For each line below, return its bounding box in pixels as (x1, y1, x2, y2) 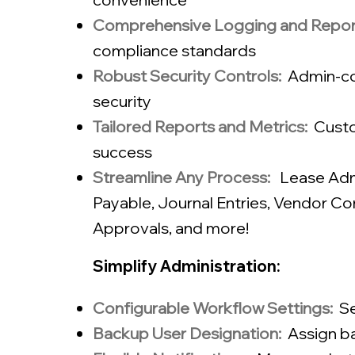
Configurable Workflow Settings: (93, 298, 336, 318)
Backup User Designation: (93, 323, 284, 343)
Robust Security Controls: (93, 66, 284, 86)
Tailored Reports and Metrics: (93, 116, 307, 136)
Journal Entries (158, 193, 267, 212)
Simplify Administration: (93, 256, 281, 276)
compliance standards (93, 40, 256, 60)
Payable (93, 193, 151, 212)
